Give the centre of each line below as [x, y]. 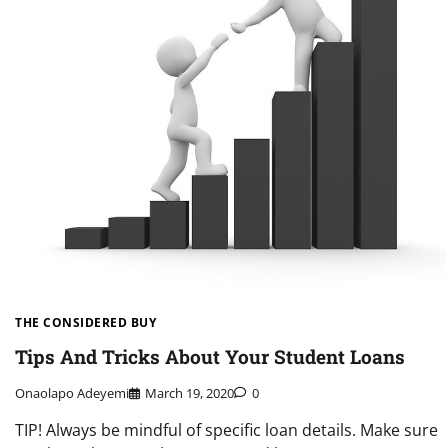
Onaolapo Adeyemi [72, 393]
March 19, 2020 [189, 393]
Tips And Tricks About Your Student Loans [210, 356]
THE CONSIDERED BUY [85, 322]
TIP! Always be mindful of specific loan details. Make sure [226, 430]
